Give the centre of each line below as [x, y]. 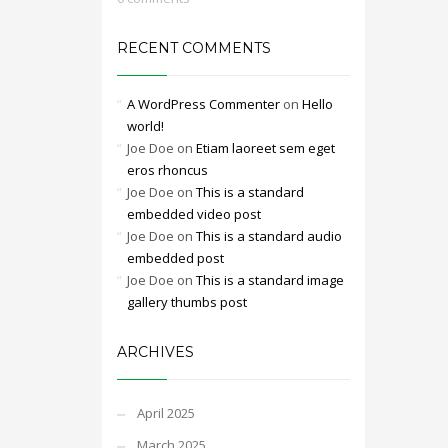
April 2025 [166, 413]
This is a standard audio [269, 236]
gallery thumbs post [187, 302]
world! [145, 126]
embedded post [175, 258]
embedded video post [194, 214]
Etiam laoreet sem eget [265, 148]
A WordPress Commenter [203, 104]
